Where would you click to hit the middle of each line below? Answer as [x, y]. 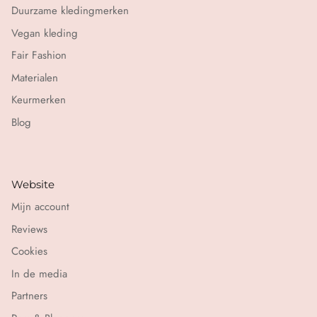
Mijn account [40, 207]
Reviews [29, 229]
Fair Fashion [39, 56]
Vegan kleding [45, 33]
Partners [29, 296]
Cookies [29, 252]
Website [33, 185]
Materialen [35, 77]
